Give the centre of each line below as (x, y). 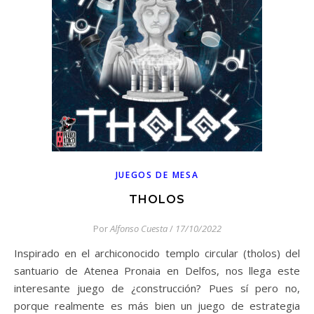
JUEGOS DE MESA (157, 175)
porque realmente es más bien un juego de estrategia (157, 306)
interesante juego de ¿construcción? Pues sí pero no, (157, 288)
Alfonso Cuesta (138, 228)
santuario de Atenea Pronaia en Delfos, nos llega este (157, 271)
